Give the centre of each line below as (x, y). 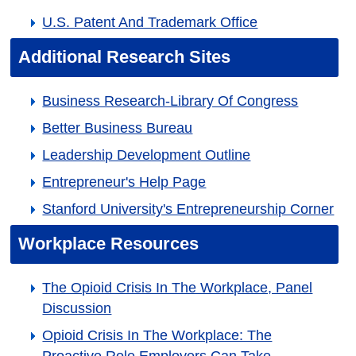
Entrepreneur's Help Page (124, 182)
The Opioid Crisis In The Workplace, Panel (178, 288)
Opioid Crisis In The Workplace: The (157, 335)
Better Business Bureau (118, 128)
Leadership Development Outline (147, 155)
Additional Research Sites (125, 57)
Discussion (77, 308)
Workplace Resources (109, 244)
